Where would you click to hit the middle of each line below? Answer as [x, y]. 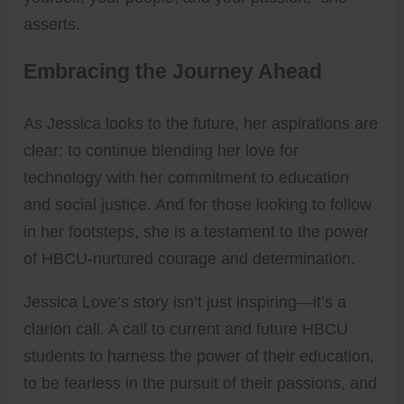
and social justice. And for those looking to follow [198, 204]
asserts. [52, 24]
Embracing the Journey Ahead [173, 71]
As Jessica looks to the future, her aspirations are [201, 123]
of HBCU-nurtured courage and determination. [190, 258]
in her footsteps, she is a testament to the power [197, 231]
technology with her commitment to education [187, 177]
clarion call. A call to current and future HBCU [186, 329]
